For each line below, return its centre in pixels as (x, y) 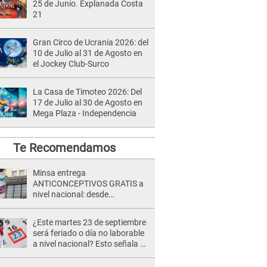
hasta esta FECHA (66, 216)
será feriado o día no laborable (89, 233)
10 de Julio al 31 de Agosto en (88, 53)
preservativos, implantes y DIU (88, 205)
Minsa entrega (59, 173)
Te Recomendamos (64, 148)
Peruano (49, 254)
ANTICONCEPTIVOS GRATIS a (88, 184)
